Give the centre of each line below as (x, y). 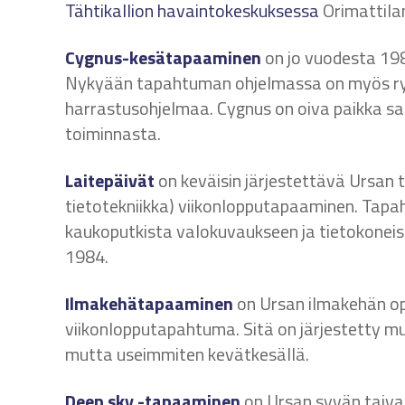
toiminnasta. (113, 133)
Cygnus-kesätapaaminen (163, 57)
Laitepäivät (110, 180)
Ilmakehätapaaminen (149, 303)
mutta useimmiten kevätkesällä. (187, 354)
